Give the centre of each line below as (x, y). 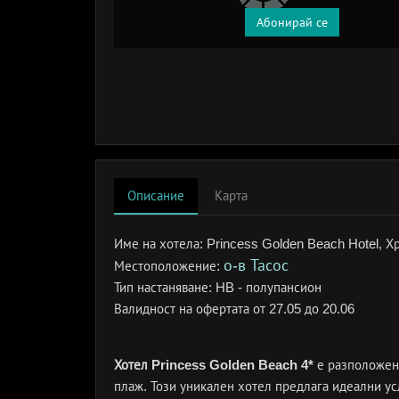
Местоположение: (169, 266)
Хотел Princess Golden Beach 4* (214, 365)
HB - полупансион (269, 287)
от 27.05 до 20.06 (304, 309)
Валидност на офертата (183, 309)
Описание (156, 195)
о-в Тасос (256, 265)
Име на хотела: (160, 244)
